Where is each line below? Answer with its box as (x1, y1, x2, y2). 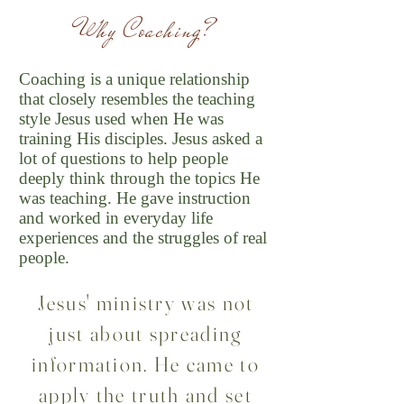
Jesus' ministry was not (37, 290, 254, 316)
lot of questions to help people (19, 149, 228, 168)
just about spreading (49, 321, 243, 346)
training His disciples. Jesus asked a (19, 129, 262, 148)
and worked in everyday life (19, 208, 213, 227)
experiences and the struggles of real (19, 228, 267, 247)
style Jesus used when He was (19, 109, 224, 128)
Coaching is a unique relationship (19, 69, 250, 88)
